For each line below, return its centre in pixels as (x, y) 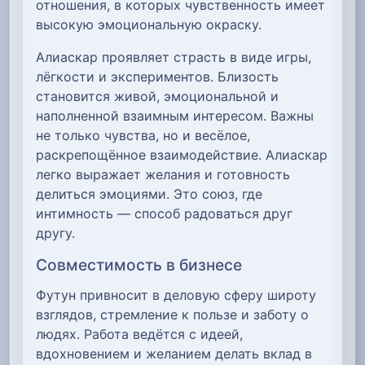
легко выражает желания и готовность (163, 175)
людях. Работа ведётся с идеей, (139, 334)
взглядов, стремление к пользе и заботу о (172, 314)
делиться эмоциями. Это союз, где (149, 194)
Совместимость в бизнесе (139, 265)
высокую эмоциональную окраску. (149, 25)
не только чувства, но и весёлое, (143, 136)
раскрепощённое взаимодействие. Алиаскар (182, 155)
